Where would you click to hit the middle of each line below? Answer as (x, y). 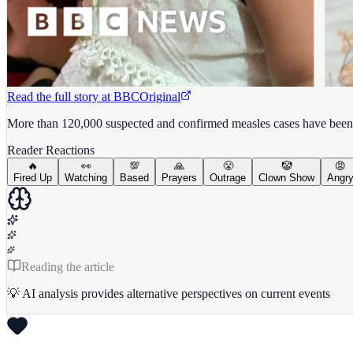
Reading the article (68, 266)
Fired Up (33, 177)
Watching (86, 177)
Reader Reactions (51, 150)
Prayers (179, 177)
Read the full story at (59, 96)
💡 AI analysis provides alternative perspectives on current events (169, 293)
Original (160, 96)
